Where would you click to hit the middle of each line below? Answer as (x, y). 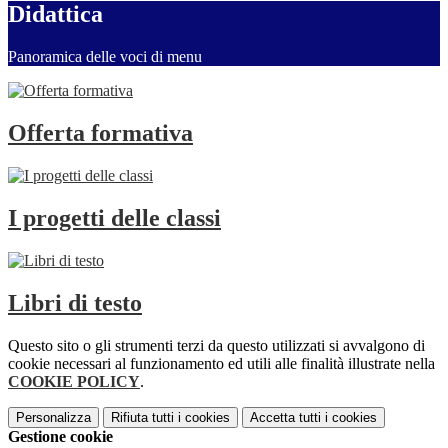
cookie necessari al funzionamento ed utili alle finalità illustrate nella (221, 363)
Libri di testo (75, 302)
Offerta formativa (100, 133)
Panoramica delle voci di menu (105, 57)
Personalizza (53, 417)
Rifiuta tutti (142, 417)
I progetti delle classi (114, 217)
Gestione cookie (60, 436)
